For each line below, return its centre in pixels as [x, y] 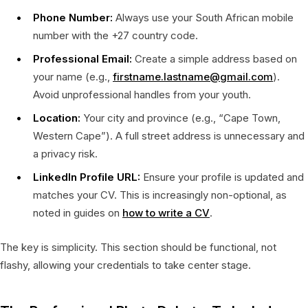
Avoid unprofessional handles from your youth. [142, 94]
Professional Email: [82, 58]
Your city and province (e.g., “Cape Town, [180, 118]
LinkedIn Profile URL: [87, 177]
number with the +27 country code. [115, 35]
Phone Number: [73, 17]
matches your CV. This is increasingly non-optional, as [160, 195]
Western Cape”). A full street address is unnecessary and [169, 135]
